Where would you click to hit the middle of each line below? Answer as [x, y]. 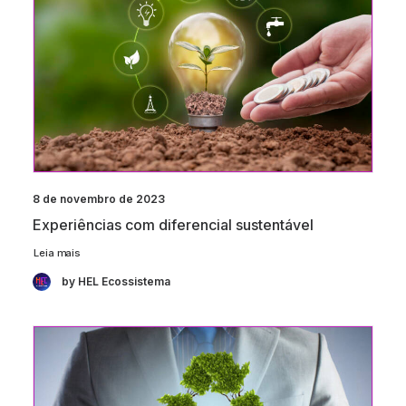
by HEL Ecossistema [116, 282]
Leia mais [57, 252]
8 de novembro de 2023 [99, 199]
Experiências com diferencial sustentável [173, 225]
